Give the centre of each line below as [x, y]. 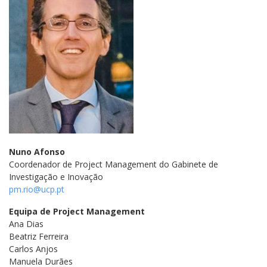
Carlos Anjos [35, 249]
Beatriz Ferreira [40, 236]
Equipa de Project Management [77, 211]
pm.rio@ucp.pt [37, 189]
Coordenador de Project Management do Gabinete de [114, 164]
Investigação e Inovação [56, 176]
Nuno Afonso [37, 151]
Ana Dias [27, 223]
